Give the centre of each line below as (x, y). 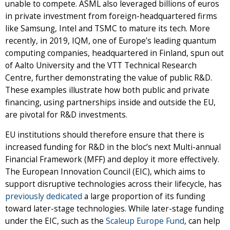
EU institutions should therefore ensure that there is (105, 135)
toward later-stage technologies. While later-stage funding (114, 208)
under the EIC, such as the (55, 221)
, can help (202, 221)
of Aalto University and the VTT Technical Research (101, 65)
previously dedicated (44, 196)
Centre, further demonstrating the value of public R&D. (109, 78)
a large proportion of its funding (144, 196)
